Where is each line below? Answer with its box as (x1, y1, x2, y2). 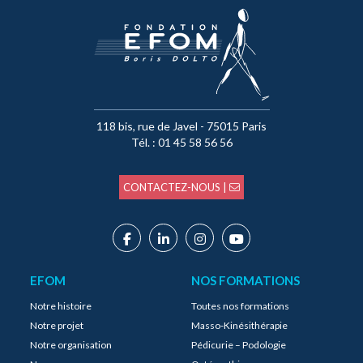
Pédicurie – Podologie (191, 339, 286, 351)
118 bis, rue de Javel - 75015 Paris (96, 119, 267, 133)
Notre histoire (30, 300, 92, 312)
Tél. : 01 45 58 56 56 (130, 135, 233, 149)
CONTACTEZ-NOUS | (123, 181, 229, 194)
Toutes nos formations (191, 300, 289, 312)
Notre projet (30, 319, 83, 331)
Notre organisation (30, 339, 112, 351)
